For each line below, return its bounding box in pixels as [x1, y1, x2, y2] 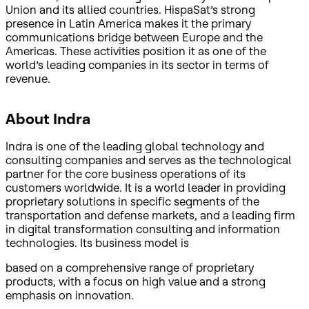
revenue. [6, 71, 50, 86]
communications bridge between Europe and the [6, 30, 263, 44]
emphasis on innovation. [6, 288, 134, 302]
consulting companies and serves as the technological [6, 152, 292, 167]
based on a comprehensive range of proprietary [6, 260, 254, 275]
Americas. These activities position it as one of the [6, 43, 266, 58]
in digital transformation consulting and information [6, 221, 280, 236]
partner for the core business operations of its [6, 166, 246, 181]
